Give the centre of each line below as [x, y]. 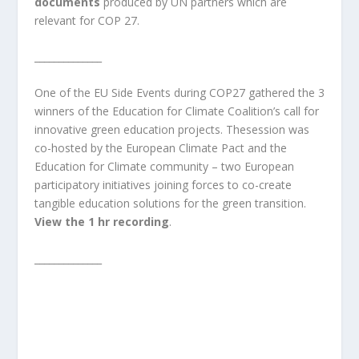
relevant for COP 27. [88, 20]
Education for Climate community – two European [164, 167]
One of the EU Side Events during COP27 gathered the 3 [179, 93]
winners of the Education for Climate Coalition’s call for [176, 111]
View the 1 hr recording [101, 222]
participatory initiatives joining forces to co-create [163, 185]
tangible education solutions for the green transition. [170, 204]
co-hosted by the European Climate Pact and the [160, 148]
